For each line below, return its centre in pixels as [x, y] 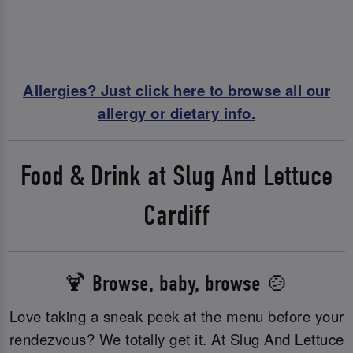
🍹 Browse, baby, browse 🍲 [176, 283]
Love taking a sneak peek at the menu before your [176, 316]
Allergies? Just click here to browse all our [176, 90]
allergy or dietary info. [176, 113]
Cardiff [176, 215]
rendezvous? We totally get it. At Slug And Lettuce [176, 338]
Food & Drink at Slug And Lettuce [176, 176]
